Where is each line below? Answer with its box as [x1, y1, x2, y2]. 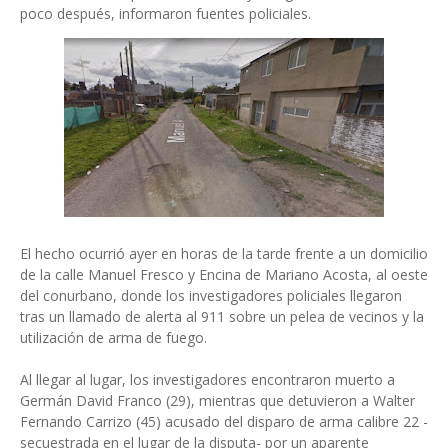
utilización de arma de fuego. [20, 328, 207, 347]
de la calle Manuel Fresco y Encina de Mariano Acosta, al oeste [20, 265, 428, 284]
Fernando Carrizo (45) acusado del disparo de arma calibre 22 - [20, 412, 428, 431]
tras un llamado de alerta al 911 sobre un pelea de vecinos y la [20, 307, 424, 326]
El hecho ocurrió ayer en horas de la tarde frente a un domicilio [20, 244, 428, 263]
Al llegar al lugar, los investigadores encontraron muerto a [20, 370, 395, 389]
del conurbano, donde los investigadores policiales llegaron [20, 286, 402, 305]
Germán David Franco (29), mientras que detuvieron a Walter [20, 391, 415, 410]
